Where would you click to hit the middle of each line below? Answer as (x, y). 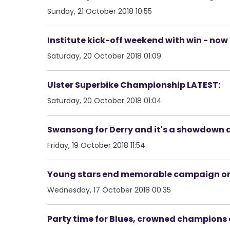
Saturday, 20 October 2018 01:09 (104, 56)
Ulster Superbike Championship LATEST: (134, 85)
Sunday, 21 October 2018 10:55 (100, 11)
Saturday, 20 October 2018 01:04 (104, 100)
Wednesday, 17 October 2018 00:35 (109, 190)
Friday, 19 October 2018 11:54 (96, 145)
